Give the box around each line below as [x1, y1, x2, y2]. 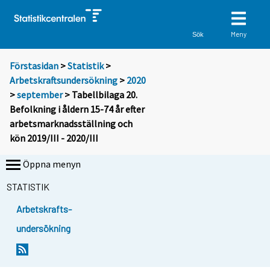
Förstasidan [10, 60, 58, 72]
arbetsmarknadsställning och [10, 118, 133, 130]
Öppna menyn [23, 158, 81, 171]
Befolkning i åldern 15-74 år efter [10, 103, 145, 116]
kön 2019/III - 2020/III [10, 132, 98, 145]
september [17, 89, 63, 101]
